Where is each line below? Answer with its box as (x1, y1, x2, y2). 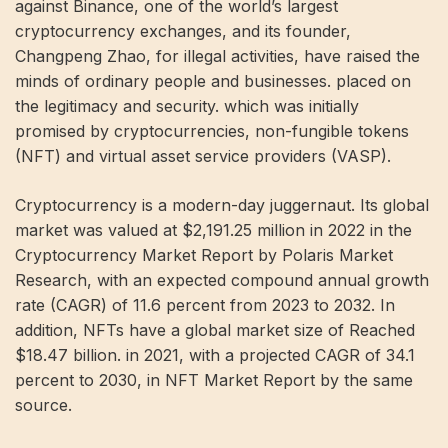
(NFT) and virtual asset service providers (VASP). (15, 146, 391, 166)
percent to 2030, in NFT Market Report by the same (15, 370, 413, 390)
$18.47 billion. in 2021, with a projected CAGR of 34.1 (15, 345, 415, 365)
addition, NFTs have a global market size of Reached (15, 320, 415, 340)
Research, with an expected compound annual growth (15, 270, 429, 290)
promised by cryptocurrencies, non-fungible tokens (15, 121, 409, 141)
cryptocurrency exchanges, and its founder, (15, 21, 351, 41)
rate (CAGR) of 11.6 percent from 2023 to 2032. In (15, 295, 395, 315)
